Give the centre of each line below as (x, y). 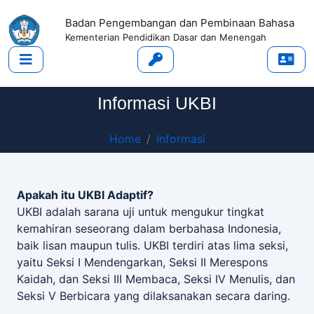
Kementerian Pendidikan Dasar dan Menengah (166, 37)
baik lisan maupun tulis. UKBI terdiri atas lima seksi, (152, 245)
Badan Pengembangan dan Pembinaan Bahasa (180, 23)
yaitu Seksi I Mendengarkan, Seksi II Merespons (142, 262)
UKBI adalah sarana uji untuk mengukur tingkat (141, 211)
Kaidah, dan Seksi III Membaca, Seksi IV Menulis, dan (156, 279)
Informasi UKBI (157, 103)
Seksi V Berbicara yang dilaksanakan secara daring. (153, 295)
